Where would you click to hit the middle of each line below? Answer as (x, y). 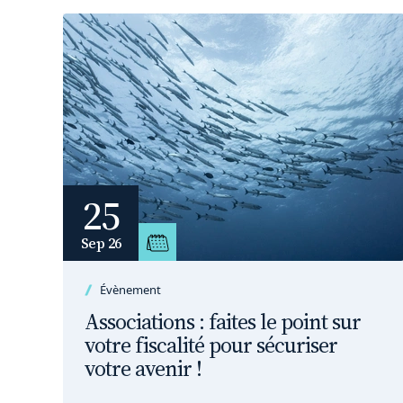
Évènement (130, 290)
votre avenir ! (143, 368)
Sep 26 (101, 243)
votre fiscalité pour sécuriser (211, 345)
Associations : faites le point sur (223, 322)
